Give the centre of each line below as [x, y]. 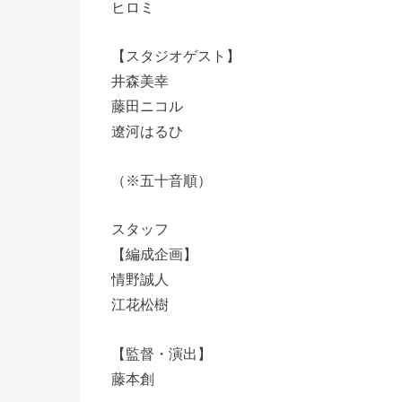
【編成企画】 [154, 254]
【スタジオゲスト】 [176, 56]
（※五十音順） [162, 180]
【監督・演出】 [162, 353]
